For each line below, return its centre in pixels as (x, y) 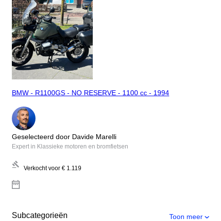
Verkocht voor (42, 168)
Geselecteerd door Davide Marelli (64, 136)
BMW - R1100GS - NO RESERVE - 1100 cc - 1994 (91, 93)
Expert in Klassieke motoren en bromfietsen (70, 146)
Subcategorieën (40, 215)
